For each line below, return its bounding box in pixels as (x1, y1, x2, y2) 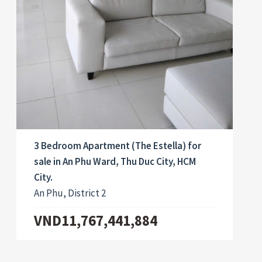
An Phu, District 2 (34, 186, 106, 199)
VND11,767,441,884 (34, 211, 158, 230)
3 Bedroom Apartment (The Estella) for (34, 139, 202, 152)
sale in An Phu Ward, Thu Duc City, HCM (34, 154, 196, 168)
